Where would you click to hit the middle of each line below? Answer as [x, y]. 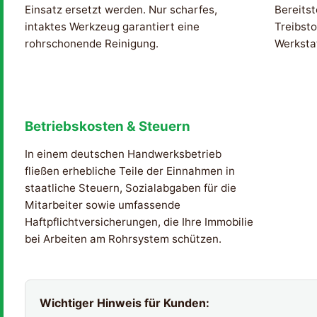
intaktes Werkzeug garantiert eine [112, 27]
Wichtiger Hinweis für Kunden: [125, 302]
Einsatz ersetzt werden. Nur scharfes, [121, 10]
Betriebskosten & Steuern [108, 126]
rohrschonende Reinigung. [92, 44]
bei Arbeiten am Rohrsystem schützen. [123, 238]
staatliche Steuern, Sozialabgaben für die [131, 188]
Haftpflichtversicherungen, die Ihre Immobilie [139, 221]
